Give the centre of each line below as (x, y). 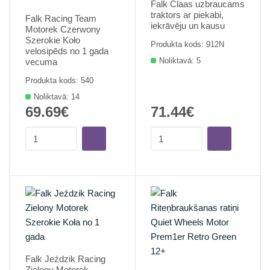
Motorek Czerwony (63, 29)
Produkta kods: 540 (59, 80)
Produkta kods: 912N (187, 44)
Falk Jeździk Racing (65, 259)
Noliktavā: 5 (180, 61)
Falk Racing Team (61, 18)
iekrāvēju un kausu (188, 26)
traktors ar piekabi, (187, 15)
